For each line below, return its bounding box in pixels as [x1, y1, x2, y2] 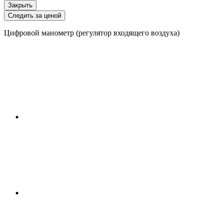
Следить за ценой [8, 11, 61, 19]
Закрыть [8, 1, 33, 9]
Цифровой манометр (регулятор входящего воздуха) [4, 28, 180, 37]
